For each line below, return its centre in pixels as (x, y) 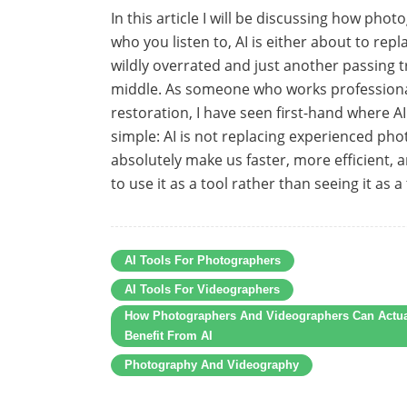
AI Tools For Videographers (202, 289)
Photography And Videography (212, 364)
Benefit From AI (169, 335)
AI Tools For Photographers (203, 260)
